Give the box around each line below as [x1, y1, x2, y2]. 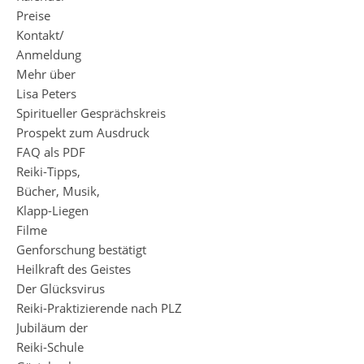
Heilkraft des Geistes [16, 261, 131, 277]
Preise [16, 7, 50, 24]
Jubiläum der [16, 319, 88, 336]
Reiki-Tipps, [16, 163, 80, 180]
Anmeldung [16, 46, 81, 63]
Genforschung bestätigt [16, 241, 146, 258]
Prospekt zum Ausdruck [16, 124, 149, 141]
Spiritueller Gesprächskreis [16, 105, 166, 121]
